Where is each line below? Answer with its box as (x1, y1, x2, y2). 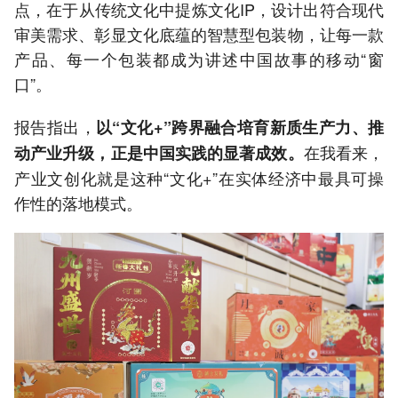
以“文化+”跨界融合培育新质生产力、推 (96, 115, 385, 139)
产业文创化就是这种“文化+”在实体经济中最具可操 (14, 166, 384, 190)
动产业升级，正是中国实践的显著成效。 (14, 141, 304, 165)
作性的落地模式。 (14, 191, 142, 215)
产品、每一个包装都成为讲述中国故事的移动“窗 (14, 47, 384, 71)
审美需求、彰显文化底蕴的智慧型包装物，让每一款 (14, 22, 384, 46)
